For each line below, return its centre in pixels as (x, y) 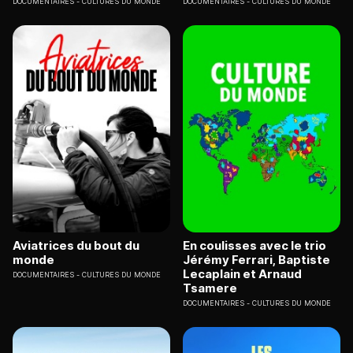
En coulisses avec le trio (255, 245)
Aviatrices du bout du (76, 245)
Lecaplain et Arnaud (242, 273)
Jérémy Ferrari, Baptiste (256, 259)
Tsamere (210, 288)
